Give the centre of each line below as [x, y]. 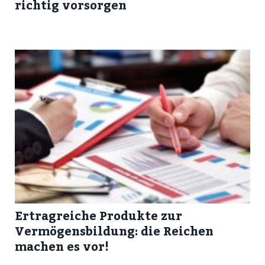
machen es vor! [62, 245]
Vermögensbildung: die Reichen [114, 230]
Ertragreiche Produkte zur [98, 215]
